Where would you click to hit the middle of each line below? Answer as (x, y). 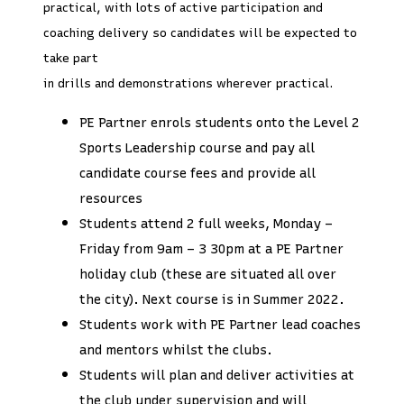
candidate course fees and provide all (197, 173)
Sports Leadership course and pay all (197, 147)
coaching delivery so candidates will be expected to (200, 32)
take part (71, 57)
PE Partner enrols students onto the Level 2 (220, 122)
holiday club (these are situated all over (208, 274)
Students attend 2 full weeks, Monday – (206, 223)
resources (111, 198)
